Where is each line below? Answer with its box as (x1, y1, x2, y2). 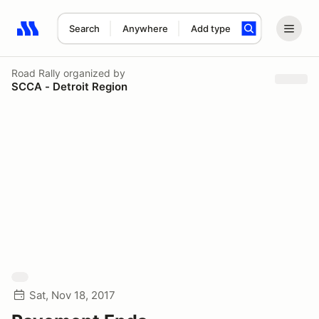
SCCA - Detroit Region (11, 79, 127, 93)
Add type (190, 23, 231, 34)
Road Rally (11, 66, 61, 79)
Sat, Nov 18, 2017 (29, 288, 115, 302)
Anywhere (122, 23, 168, 34)
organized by (61, 66, 125, 79)
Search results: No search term (16, 29, 182, 43)
